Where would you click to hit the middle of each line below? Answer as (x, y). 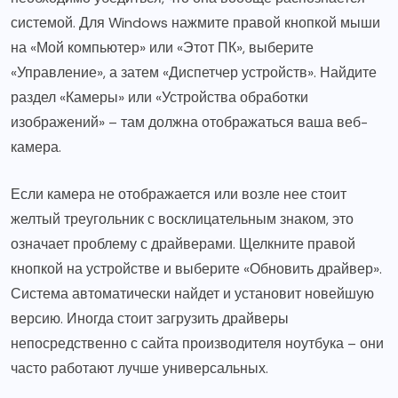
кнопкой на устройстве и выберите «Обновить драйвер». (196, 269)
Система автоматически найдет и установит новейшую (192, 294)
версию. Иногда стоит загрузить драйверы (150, 319)
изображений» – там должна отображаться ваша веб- (189, 123)
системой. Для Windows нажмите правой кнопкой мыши (195, 23)
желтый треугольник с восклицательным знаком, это (182, 219)
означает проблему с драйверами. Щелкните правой (183, 244)
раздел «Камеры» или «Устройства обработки (159, 98)
